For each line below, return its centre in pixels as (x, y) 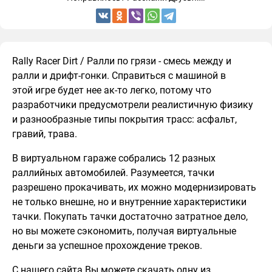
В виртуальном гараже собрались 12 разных (114, 158)
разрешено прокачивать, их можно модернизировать (134, 187)
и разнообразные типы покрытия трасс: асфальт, (124, 119)
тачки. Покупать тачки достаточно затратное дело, (130, 216)
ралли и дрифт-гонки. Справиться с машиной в (119, 76)
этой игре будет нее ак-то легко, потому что (112, 90)
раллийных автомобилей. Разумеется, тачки (113, 173)
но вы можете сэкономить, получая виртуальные (124, 231)
